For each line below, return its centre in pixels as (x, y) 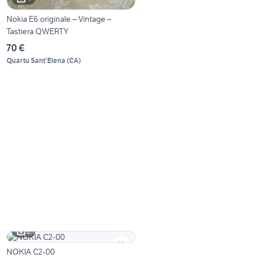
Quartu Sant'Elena (36, 60)
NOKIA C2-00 (31, 251)
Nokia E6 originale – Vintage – (59, 19)
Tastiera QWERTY (38, 31)
